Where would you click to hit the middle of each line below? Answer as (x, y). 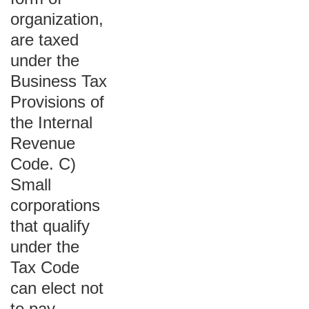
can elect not (57, 288)
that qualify (50, 226)
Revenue (43, 143)
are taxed (44, 40)
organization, (57, 19)
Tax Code (45, 267)
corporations (55, 205)
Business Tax (59, 81)
